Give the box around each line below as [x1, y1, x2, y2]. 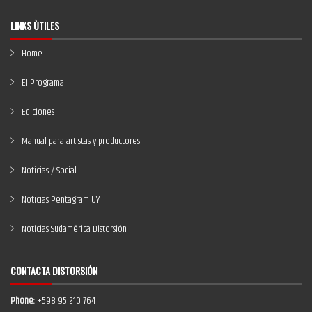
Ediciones [22, 104, 54, 120]
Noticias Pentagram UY [22, 192, 100, 208]
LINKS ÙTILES [10, 18, 59, 33]
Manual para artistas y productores [22, 134, 140, 149]
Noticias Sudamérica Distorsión [22, 221, 127, 237]
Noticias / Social [22, 163, 77, 178]
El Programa [22, 75, 64, 91]
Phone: [10, 293, 35, 309]
